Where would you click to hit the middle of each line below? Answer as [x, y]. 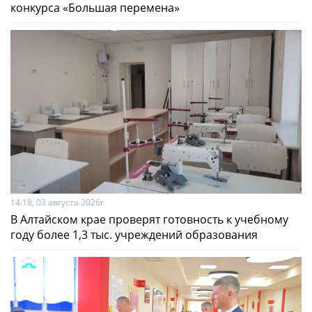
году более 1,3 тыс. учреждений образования [134, 235]
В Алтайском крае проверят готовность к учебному [149, 219]
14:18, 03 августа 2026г [57, 202]
